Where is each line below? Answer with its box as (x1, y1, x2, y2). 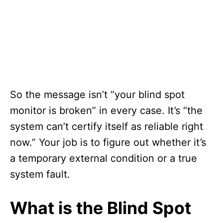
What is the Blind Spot (10, 198, 191, 219)
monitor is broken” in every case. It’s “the (10, 105, 203, 117)
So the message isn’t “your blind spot (10, 89, 185, 101)
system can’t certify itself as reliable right (10, 120, 203, 133)
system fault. (10, 168, 70, 181)
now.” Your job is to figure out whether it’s (10, 136, 206, 149)
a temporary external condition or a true (10, 152, 197, 165)
